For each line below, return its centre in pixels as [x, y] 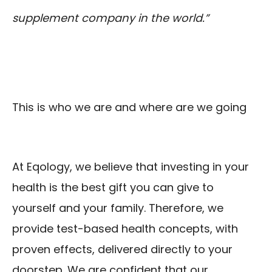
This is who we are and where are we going [129, 107]
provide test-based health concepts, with [125, 229]
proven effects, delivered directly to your [122, 250]
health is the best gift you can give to [113, 188]
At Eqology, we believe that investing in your [131, 167]
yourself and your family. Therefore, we [118, 208]
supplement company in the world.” [110, 18]
